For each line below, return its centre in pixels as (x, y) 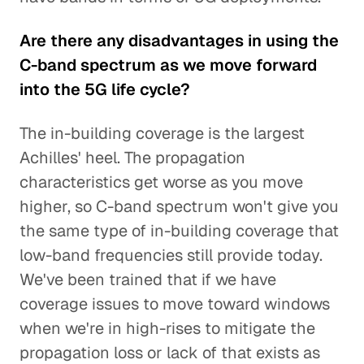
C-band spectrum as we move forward (168, 65)
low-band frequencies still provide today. (171, 255)
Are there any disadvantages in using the (179, 41)
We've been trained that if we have (148, 279)
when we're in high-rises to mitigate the (167, 328)
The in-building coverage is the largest (162, 133)
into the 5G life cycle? (105, 89)
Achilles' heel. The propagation (132, 158)
